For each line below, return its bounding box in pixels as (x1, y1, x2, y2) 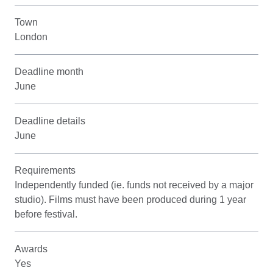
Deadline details (15, 116, 85, 126)
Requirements (15, 165, 76, 175)
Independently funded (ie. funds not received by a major (15, 180, 253, 190)
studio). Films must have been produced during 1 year (15, 194, 246, 205)
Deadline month (15, 66, 83, 77)
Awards (15, 244, 48, 254)
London (15, 32, 48, 42)
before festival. (15, 209, 77, 219)
